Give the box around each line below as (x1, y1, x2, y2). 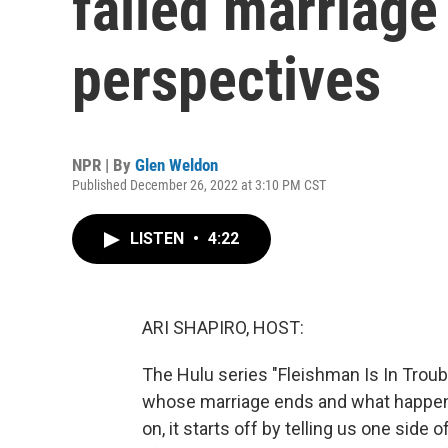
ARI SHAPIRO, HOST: (142, 317, 304, 338)
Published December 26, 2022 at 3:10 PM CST (72, 177, 326, 193)
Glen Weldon (135, 155, 218, 175)
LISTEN (130, 229, 188, 248)
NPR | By (72, 155, 135, 175)
